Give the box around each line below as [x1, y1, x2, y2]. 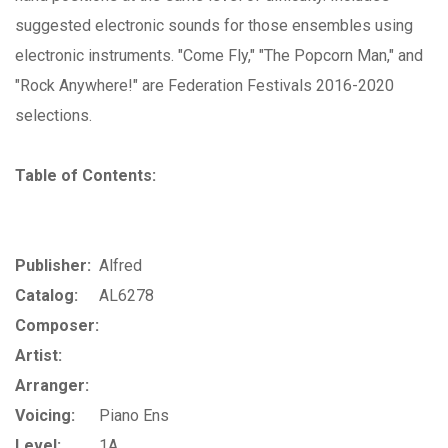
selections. [15, 105, 92, 125]
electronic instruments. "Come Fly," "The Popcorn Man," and [15, 45, 423, 65]
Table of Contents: [15, 165, 156, 185]
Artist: [15, 345, 62, 365]
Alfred [99, 255, 142, 275]
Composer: [15, 315, 99, 335]
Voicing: [15, 405, 75, 425]
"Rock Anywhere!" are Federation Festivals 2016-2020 [15, 75, 394, 95]
